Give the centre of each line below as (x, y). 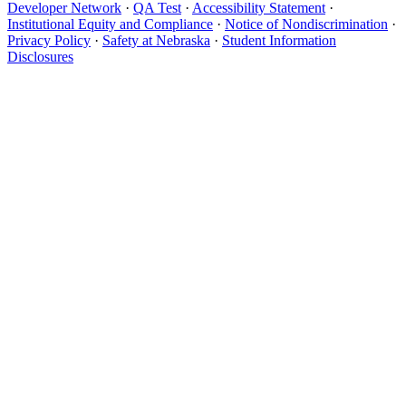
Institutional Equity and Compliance (110, 24)
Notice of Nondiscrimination (306, 24)
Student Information (279, 40)
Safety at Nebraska (156, 40)
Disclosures (40, 56)
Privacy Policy (49, 40)
